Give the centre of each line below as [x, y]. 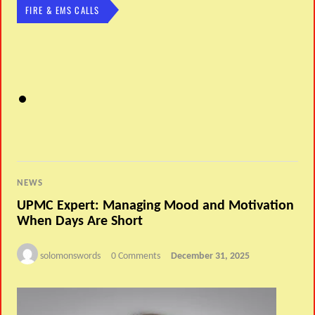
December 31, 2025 [211, 256]
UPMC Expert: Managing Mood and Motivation [156, 206]
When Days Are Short [80, 221]
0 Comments [136, 256]
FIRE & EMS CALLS [63, 10]
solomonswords [71, 256]
